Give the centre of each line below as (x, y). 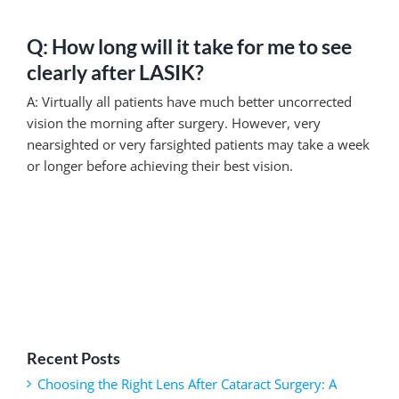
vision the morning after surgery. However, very (174, 123)
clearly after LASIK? (115, 73)
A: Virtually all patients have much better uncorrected (189, 102)
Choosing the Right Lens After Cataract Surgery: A (187, 383)
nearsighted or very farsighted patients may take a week (198, 145)
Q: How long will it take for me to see (189, 47)
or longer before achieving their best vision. (160, 166)
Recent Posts (73, 358)
